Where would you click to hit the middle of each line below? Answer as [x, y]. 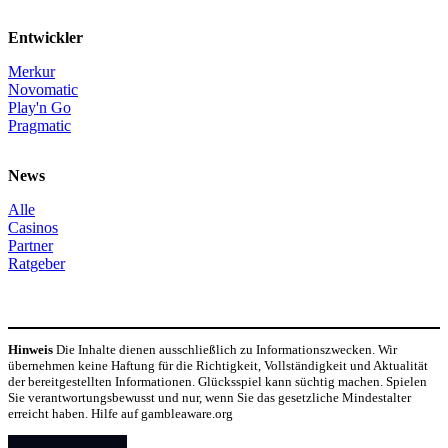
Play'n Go [39, 107]
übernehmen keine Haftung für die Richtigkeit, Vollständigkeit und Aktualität [218, 365]
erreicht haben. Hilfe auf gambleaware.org [120, 413]
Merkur [31, 71]
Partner [30, 245]
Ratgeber [36, 263]
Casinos [33, 227]
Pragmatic [39, 125]
